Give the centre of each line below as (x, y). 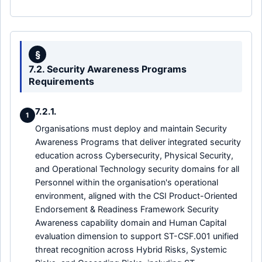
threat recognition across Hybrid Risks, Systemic (131, 250)
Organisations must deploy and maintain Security (131, 129)
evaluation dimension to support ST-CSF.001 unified (137, 236)
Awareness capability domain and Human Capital (131, 223)
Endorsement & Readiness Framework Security (127, 209)
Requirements (61, 82)
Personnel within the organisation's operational (127, 182)
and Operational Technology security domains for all (137, 169)
